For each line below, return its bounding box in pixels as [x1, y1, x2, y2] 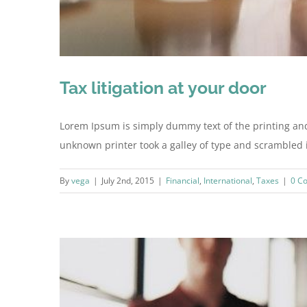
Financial [166, 175, 199, 187]
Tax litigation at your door [60, 77, 267, 99]
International [204, 175, 252, 187]
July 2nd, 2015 [101, 175, 154, 187]
